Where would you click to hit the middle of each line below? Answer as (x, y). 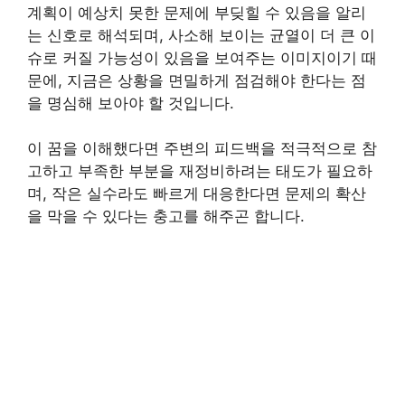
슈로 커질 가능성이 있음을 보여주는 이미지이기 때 (202, 57)
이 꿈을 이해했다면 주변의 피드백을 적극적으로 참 (202, 148)
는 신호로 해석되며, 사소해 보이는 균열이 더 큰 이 (201, 35)
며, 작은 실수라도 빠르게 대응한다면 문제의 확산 (197, 193)
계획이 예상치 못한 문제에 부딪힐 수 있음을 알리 (197, 12)
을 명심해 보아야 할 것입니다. (131, 103)
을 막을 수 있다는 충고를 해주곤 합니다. (166, 216)
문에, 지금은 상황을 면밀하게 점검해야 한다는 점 (197, 80)
